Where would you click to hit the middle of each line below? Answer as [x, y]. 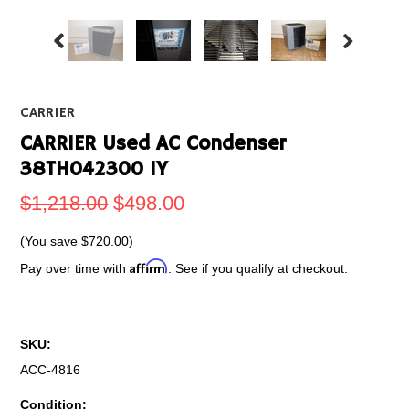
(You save [51, 241]
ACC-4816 [51, 370]
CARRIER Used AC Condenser [153, 144]
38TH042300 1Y [94, 170]
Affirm [149, 266]
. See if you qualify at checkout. [258, 268]
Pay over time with [75, 268]
